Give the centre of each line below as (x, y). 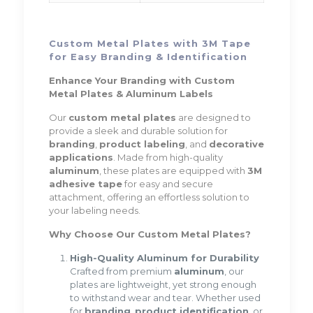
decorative (236, 144)
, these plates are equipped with (173, 171)
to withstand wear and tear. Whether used (165, 298)
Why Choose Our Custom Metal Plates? (150, 234)
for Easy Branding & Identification (148, 57)
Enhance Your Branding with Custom (141, 81)
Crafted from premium (122, 271)
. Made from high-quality (168, 158)
